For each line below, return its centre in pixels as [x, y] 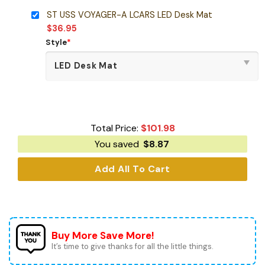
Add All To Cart [132, 169]
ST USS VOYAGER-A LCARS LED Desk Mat [129, 14]
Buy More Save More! [103, 236]
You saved [118, 144]
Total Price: [115, 128]
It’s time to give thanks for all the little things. [132, 247]
